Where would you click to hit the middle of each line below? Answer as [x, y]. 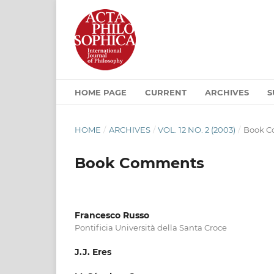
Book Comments [139, 163]
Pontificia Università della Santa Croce [151, 227]
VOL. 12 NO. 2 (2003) [197, 129]
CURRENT [166, 92]
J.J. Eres [93, 252]
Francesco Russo [112, 215]
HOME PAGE [101, 92]
